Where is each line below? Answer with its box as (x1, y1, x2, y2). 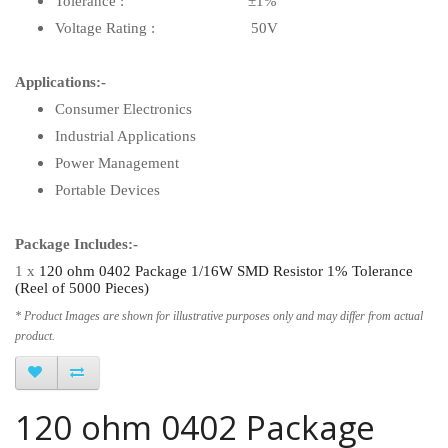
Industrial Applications (55, 127, 196, 144)
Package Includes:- (15, 235, 138, 252)
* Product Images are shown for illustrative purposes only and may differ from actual (15, 308, 423, 323)
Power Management (55, 154, 179, 171)
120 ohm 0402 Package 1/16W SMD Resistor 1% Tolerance (39, 262, 413, 279)
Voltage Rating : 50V (55, 19, 278, 36)
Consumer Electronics (55, 100, 192, 117)
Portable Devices (55, 181, 160, 198)
